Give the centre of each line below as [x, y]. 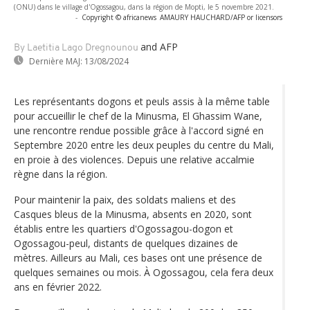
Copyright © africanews [119, 17]
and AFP [159, 46]
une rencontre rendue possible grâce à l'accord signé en [139, 130]
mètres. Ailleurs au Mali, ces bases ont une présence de [138, 257]
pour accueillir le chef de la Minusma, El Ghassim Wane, [138, 116]
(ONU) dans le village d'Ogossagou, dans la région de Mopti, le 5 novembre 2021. [144, 7]
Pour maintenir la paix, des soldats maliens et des [125, 199]
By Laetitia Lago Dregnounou [76, 48]
